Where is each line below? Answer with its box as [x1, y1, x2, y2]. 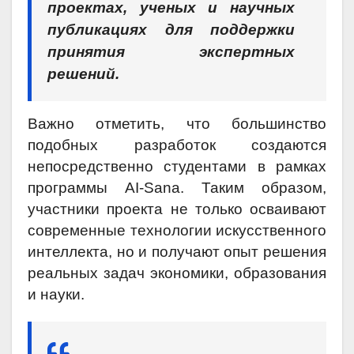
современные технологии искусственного [28, 222, 326, 239]
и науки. [28, 286, 85, 303]
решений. [47, 66, 119, 83]
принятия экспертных [47, 43, 295, 61]
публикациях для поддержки [47, 21, 295, 39]
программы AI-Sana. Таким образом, [28, 179, 326, 197]
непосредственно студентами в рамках [28, 158, 326, 175]
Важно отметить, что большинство [28, 115, 326, 133]
